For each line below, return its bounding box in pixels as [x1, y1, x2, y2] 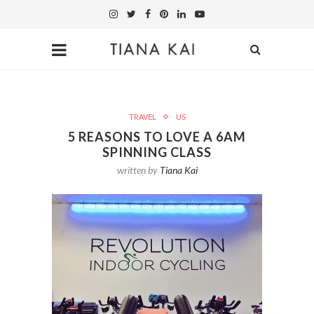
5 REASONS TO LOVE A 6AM [68, 129, 246, 144]
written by [116, 164, 160, 176]
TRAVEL [128, 112, 156, 121]
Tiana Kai [159, 164, 198, 176]
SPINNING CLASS [102, 144, 212, 160]
